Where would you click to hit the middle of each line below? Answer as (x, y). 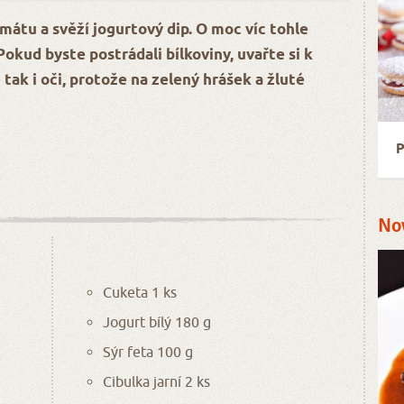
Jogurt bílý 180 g (156, 321)
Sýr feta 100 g (147, 351)
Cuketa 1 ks (139, 292)
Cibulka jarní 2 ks (156, 381)
